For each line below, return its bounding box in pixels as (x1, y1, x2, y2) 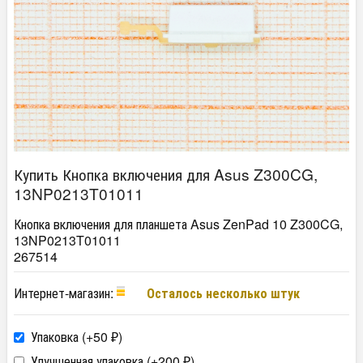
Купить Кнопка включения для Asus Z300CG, (14, 163, 318, 185)
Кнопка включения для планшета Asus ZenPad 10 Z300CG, (14, 215, 343, 233)
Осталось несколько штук (147, 284, 300, 302)
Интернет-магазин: (14, 284, 117, 302)
